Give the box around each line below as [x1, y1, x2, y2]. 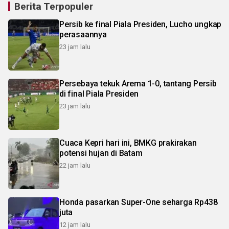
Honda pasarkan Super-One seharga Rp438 [59, 197, 218, 207]
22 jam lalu [59, 161, 90, 169]
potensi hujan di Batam [59, 148, 143, 158]
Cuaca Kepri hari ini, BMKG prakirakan [59, 138, 197, 148]
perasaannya [59, 29, 107, 39]
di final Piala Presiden [59, 88, 139, 99]
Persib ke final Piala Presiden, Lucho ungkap [59, 19, 222, 29]
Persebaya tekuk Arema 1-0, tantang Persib [59, 78, 217, 88]
